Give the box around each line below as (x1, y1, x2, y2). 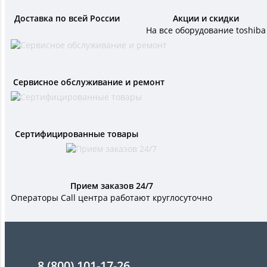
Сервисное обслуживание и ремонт (13, 76, 164, 88)
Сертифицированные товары (14, 128, 138, 140)
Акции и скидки (173, 13, 239, 24)
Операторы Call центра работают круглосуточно (11, 192, 212, 204)
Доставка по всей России (14, 13, 120, 24)
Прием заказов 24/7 (70, 180, 153, 192)
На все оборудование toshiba (146, 24, 266, 36)
